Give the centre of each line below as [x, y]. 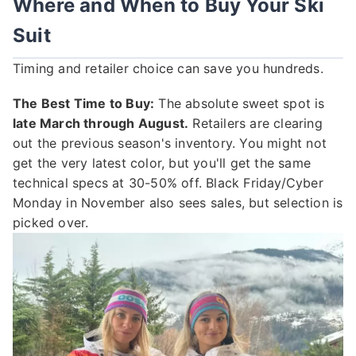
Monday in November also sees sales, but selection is [178, 203]
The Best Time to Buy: [84, 104]
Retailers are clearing [255, 124]
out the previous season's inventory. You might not [170, 143]
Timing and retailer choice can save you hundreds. [168, 69]
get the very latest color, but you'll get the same [162, 163]
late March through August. [101, 124]
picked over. [51, 223]
